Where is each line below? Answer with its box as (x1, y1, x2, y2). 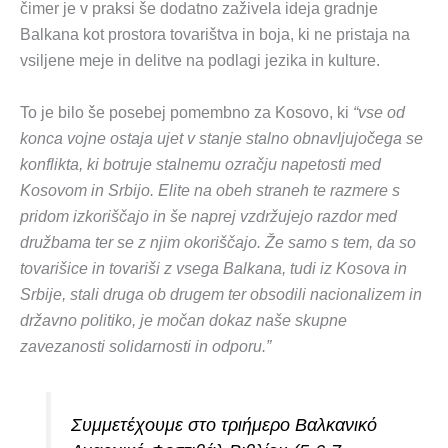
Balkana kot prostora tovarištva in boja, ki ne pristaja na (20, 26, 410, 44)
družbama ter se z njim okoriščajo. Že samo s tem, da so (20, 233, 416, 251)
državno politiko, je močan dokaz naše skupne (20, 311, 347, 329)
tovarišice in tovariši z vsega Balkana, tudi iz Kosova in (20, 259, 407, 277)
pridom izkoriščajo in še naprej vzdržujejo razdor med (20, 207, 397, 225)
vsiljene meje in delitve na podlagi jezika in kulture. (20, 52, 380, 70)
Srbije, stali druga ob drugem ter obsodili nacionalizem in (20, 285, 422, 303)
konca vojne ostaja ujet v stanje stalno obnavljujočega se (20, 129, 423, 147)
